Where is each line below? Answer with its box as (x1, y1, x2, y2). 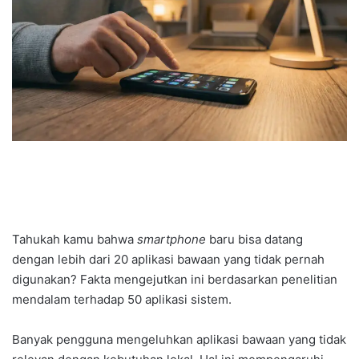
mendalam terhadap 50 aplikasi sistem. (12, 292, 232, 308)
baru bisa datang (206, 232, 303, 248)
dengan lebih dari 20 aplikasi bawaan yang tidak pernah (12, 252, 325, 268)
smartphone (137, 232, 206, 248)
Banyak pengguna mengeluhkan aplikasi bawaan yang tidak (12, 332, 346, 348)
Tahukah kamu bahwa (12, 232, 137, 248)
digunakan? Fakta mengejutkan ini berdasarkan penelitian (12, 272, 337, 288)
